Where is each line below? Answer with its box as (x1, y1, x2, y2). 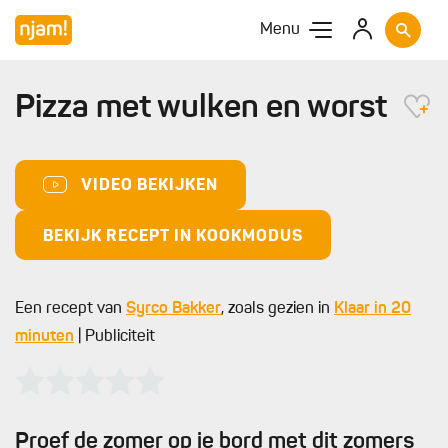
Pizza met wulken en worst (15, 93, 394, 125)
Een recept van (15, 301, 126, 317)
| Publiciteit (74, 329, 155, 345)
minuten (15, 329, 74, 345)
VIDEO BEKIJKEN (81, 178, 218, 194)
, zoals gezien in (221, 301, 334, 317)
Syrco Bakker (126, 301, 221, 317)
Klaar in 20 (334, 301, 411, 317)
